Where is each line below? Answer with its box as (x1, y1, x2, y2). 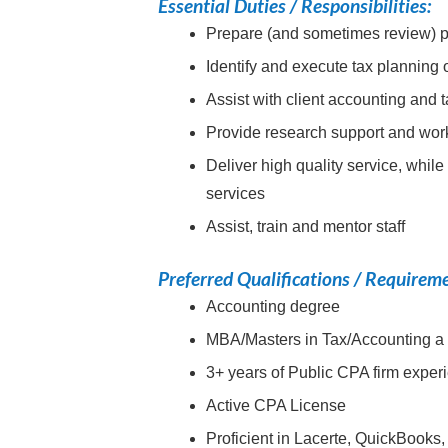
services (206, 185, 266, 203)
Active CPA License (206, 397, 347, 415)
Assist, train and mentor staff (206, 218, 406, 236)
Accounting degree (206, 298, 341, 316)
